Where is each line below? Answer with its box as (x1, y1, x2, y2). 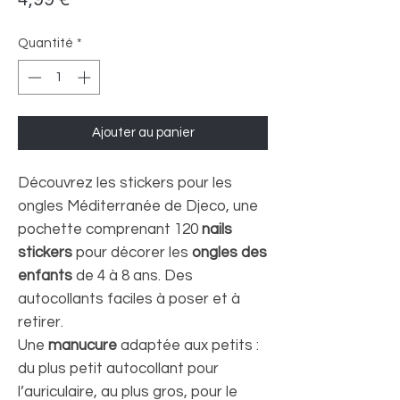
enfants (18, 267, 72, 284)
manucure (48, 337, 117, 354)
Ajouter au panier (91, 125, 195, 139)
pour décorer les (72, 244, 192, 261)
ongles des (192, 244, 267, 261)
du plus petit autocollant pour (18, 360, 219, 377)
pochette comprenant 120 (18, 221, 202, 237)
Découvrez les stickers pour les (18, 174, 232, 191)
